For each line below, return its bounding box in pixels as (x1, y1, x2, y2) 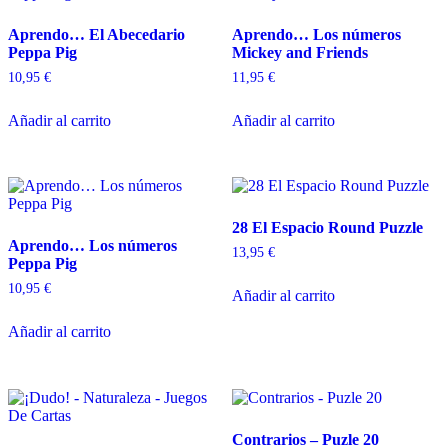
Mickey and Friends (232, 43, 368, 61)
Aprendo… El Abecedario (8, 25, 185, 43)
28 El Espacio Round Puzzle (232, 219, 423, 237)
